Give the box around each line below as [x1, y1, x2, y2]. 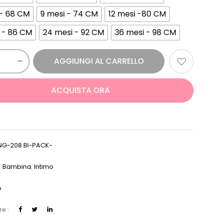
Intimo [34, 162, 54, 171]
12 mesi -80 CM [109, 8, 166, 19]
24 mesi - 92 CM [43, 26, 105, 38]
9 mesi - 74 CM [40, 8, 98, 19]
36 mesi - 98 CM [115, 26, 177, 38]
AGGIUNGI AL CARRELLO [54, 55, 144, 67]
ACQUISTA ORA [51, 84, 110, 96]
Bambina [2, 162, 32, 171]
